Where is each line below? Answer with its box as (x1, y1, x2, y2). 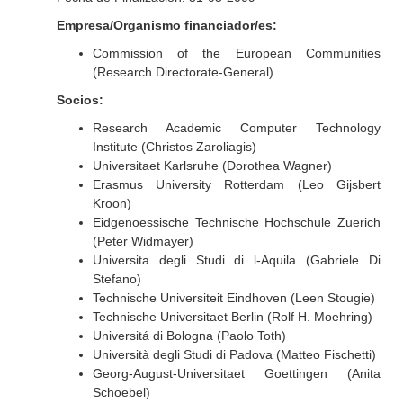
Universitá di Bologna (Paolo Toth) (92, 328, 286, 343)
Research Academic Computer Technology (92, 121, 381, 135)
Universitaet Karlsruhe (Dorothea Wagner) (92, 158, 332, 173)
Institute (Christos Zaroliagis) (92, 139, 256, 154)
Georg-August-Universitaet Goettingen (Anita (92, 366, 381, 381)
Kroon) (92, 196, 131, 210)
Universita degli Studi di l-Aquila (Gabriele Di (92, 253, 381, 267)
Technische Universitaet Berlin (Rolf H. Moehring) (92, 309, 372, 324)
